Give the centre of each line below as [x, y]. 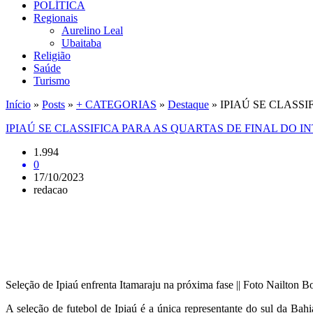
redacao [51, 190]
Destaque [188, 104]
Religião [52, 56]
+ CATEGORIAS [116, 104]
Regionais [56, 18]
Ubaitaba [81, 43]
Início [18, 104]
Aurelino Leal [92, 30]
